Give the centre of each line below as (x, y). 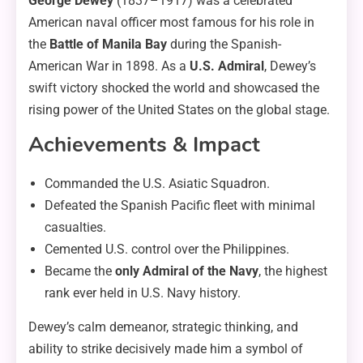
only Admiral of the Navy (187, 271)
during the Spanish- (224, 45)
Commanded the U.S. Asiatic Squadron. (157, 184)
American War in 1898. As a (109, 66)
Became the (80, 271)
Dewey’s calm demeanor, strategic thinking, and (163, 327)
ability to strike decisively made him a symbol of (166, 349)
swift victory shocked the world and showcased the (174, 88)
